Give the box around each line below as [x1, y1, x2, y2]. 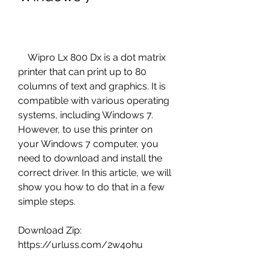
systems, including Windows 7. [18, 109, 153, 121]
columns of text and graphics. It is [18, 80, 166, 92]
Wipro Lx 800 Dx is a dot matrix [18, 52, 28, 63]
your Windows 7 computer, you [18, 138, 159, 150]
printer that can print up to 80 [18, 66, 147, 77]
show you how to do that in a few [18, 181, 165, 193]
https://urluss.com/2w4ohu [18, 239, 143, 250]
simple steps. [18, 196, 76, 207]
